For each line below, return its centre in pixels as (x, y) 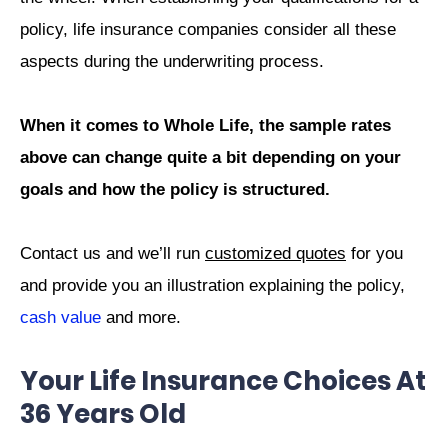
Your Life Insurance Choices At (223, 381)
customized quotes (275, 254)
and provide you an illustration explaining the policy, (212, 286)
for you (374, 254)
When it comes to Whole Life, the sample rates (205, 125)
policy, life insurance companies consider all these (208, 29)
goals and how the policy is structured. (175, 189)
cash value (60, 318)
